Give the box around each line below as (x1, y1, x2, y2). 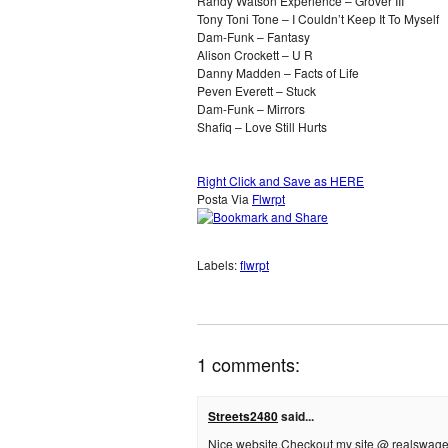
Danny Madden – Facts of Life (197, 64, 359, 81)
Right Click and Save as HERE (197, 172, 364, 189)
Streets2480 (208, 406, 278, 425)
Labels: (197, 256, 240, 273)
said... (278, 406, 314, 425)
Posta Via (197, 190, 252, 207)
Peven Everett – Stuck (197, 82, 316, 99)
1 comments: (197, 351, 300, 377)
